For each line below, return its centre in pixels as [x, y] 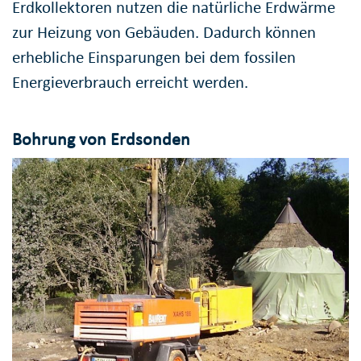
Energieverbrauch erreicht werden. [130, 82]
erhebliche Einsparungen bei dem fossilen [154, 57]
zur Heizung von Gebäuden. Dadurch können [164, 32]
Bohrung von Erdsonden [101, 139]
